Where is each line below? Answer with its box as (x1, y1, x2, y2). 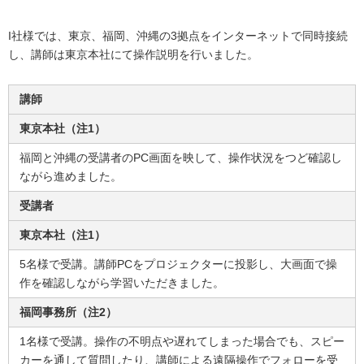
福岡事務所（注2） (19, 305, 117, 318)
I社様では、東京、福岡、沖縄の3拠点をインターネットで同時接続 (8, 29, 348, 42)
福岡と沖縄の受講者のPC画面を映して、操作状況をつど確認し (19, 151, 342, 164)
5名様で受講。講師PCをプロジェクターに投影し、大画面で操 (19, 258, 337, 271)
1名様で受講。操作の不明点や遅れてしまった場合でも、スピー (19, 335, 344, 348)
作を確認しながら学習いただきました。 (19, 276, 224, 289)
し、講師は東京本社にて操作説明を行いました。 (8, 48, 258, 61)
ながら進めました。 (19, 170, 122, 183)
